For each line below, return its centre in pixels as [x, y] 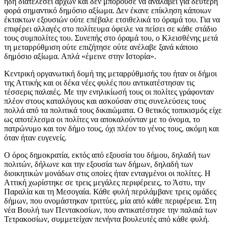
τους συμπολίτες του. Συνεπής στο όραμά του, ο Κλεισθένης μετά [111, 38]
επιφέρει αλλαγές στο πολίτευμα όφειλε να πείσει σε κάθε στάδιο [110, 28]
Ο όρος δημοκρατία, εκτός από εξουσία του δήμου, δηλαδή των [107, 155]
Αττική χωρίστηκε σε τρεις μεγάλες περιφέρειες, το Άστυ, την [105, 182]
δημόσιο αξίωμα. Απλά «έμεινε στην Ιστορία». [80, 56]
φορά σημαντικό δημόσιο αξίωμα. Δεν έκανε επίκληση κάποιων [108, 10]
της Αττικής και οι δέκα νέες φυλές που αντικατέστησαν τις [99, 82]
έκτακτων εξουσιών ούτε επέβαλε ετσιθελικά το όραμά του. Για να [112, 19]
